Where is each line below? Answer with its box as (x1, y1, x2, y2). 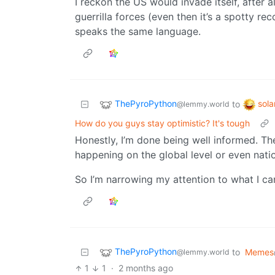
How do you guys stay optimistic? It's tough (75, 118, 250, 129)
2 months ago (118, 263, 173, 274)
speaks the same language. (75, 25, 201, 38)
